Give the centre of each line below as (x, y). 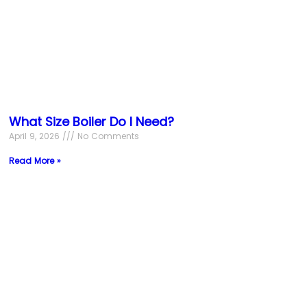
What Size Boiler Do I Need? (91, 121)
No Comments (107, 136)
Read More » (35, 160)
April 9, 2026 (35, 136)
